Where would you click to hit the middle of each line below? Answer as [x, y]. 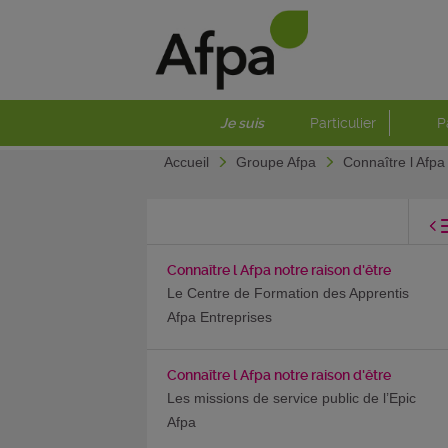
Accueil [188, 162]
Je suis [242, 123]
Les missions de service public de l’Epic [291, 398]
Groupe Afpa [278, 162]
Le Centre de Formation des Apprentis [288, 293]
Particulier [342, 123]
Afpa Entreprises [219, 317]
